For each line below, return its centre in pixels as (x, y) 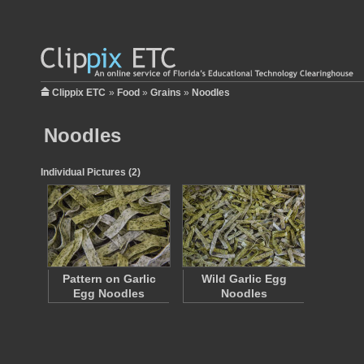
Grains (166, 93)
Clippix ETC (79, 93)
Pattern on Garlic (109, 279)
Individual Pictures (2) (91, 172)
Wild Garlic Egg (244, 279)
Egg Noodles (109, 293)
